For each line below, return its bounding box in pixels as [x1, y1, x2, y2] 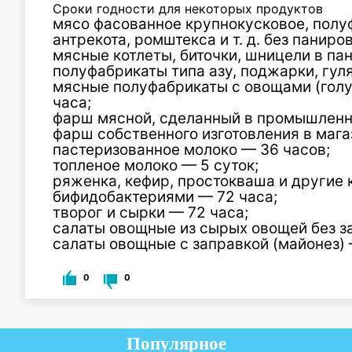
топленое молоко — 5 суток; [53, 156, 258, 174]
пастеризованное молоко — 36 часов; [53, 141, 330, 159]
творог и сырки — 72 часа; [53, 203, 248, 222]
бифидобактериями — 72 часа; [53, 188, 277, 206]
